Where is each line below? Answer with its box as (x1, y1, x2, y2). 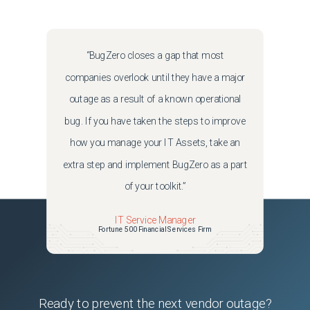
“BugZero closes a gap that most (86, 50, 224, 62)
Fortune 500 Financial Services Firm (98, 225, 212, 234)
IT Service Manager (114, 214, 196, 226)
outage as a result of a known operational (69, 93, 241, 105)
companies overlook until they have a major (64, 71, 246, 84)
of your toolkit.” (124, 181, 186, 192)
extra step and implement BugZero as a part (62, 158, 248, 171)
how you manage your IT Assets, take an (69, 137, 241, 149)
